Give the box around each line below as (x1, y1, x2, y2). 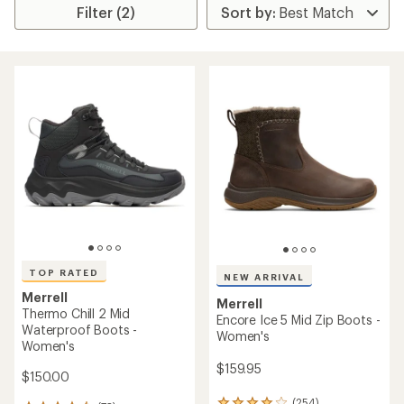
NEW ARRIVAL (224, 271, 306, 282)
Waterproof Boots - (22, 322, 138, 337)
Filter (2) (77, 4, 136, 21)
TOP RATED (29, 267, 100, 278)
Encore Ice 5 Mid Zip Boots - (216, 311, 381, 327)
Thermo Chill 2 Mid (22, 306, 131, 321)
